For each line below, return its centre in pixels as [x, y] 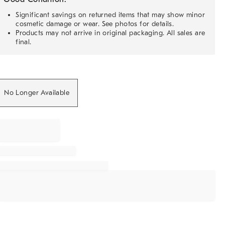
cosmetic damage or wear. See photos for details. [95, 24]
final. [24, 42]
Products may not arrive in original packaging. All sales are [110, 33]
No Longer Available [37, 93]
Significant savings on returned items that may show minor [110, 15]
